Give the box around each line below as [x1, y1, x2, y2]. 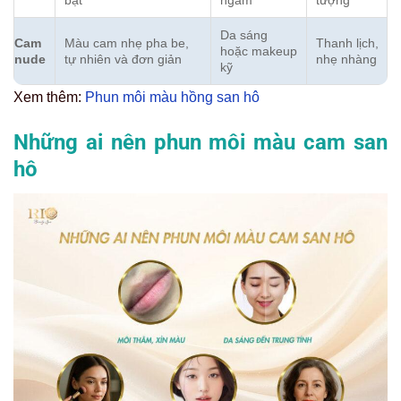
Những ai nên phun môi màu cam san [13, 129, 388, 155]
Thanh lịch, [316, 35, 379, 50]
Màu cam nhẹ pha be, [64, 35, 189, 50]
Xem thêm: [13, 89, 85, 105]
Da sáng [220, 27, 268, 42]
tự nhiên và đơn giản [64, 51, 182, 66]
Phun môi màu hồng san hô [85, 89, 260, 105]
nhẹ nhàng [316, 51, 377, 66]
